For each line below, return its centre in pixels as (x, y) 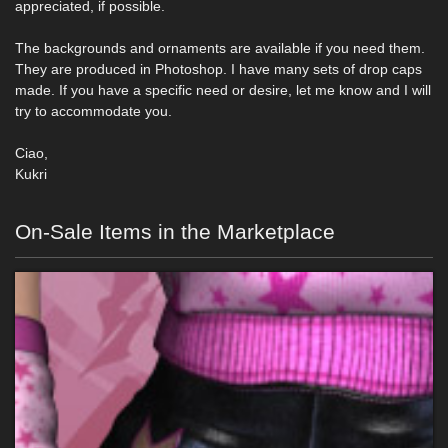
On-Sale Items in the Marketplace (175, 231)
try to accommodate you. (93, 111)
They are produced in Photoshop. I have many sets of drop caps (218, 69)
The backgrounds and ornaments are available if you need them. (220, 48)
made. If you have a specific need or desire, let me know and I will (223, 90)
